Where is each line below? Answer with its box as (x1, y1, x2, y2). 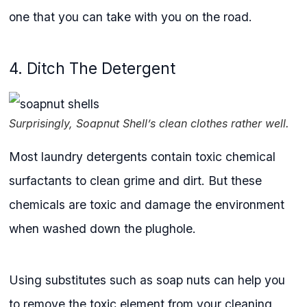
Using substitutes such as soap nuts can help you (9, 273, 286, 288)
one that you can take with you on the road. (9, 9, 253, 24)
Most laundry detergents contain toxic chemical (9, 149, 276, 164)
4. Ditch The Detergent (9, 58, 180, 77)
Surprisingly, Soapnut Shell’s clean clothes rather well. (9, 116, 290, 131)
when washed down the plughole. (9, 221, 200, 236)
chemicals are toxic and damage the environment (9, 197, 285, 212)
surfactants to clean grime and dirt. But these (9, 173, 262, 188)
